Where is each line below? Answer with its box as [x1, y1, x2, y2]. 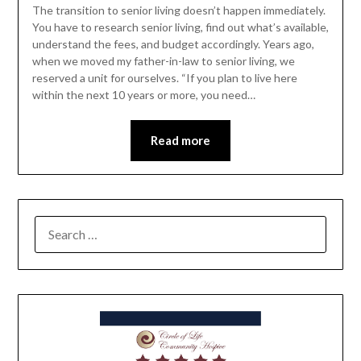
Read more [151, 133, 210, 148]
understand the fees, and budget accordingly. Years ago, [31, 37, 314, 52]
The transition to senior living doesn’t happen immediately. [31, 3, 326, 18]
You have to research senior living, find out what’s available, [31, 20, 329, 35]
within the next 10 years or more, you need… [31, 88, 255, 102]
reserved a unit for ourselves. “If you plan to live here [31, 71, 297, 85]
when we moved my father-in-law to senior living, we [31, 54, 295, 68]
